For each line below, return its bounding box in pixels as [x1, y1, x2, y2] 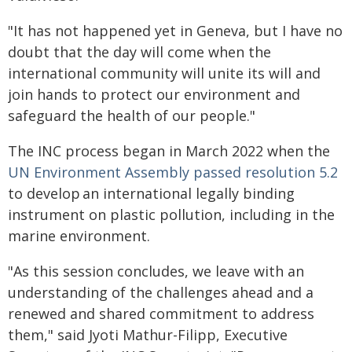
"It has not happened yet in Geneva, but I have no [8, 21, 343, 40]
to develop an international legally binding [8, 184, 295, 203]
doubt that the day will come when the [8, 42, 271, 61]
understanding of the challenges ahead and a [8, 283, 313, 302]
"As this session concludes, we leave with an [8, 262, 304, 280]
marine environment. [8, 226, 150, 245]
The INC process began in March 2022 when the [8, 141, 330, 160]
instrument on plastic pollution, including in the [8, 205, 335, 224]
